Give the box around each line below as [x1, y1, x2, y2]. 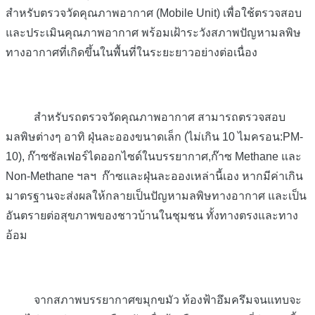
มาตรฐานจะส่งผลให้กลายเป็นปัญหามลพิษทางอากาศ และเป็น [6, 189, 307, 202]
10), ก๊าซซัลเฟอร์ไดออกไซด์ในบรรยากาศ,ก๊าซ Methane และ [6, 150, 302, 162]
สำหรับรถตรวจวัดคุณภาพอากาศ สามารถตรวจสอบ [6, 110, 285, 123]
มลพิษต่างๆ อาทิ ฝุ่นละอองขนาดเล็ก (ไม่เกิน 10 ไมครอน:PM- [6, 130, 303, 143]
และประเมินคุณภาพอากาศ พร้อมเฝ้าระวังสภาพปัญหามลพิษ [6, 27, 301, 39]
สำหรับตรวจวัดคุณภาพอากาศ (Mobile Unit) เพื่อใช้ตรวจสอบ [6, 7, 302, 20]
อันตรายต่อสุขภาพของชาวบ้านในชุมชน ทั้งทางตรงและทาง [6, 209, 298, 221]
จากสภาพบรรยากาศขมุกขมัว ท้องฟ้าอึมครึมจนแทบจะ [6, 293, 302, 306]
